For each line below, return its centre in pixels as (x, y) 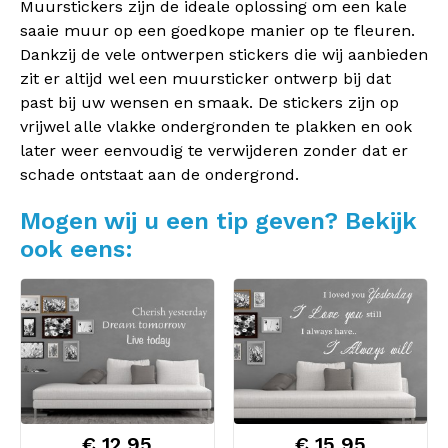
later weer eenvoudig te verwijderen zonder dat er (214, 150)
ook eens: (76, 249)
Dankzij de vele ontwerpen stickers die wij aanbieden (224, 54)
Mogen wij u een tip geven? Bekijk (218, 221)
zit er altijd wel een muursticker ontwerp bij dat (205, 78)
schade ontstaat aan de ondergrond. (159, 174)
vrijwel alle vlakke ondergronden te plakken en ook (216, 126)
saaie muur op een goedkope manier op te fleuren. (217, 30)
